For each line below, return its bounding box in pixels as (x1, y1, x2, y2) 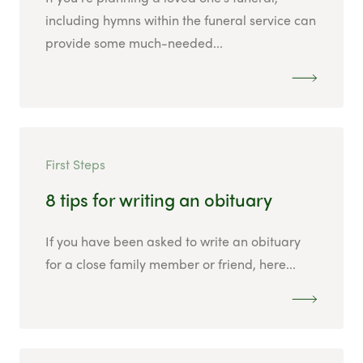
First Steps (45, 155, 105, 174)
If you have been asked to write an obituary (45, 232, 301, 251)
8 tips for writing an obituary (45, 186, 272, 213)
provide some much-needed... (45, 33, 223, 53)
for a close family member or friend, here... (45, 254, 296, 274)
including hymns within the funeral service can (45, 11, 316, 30)
